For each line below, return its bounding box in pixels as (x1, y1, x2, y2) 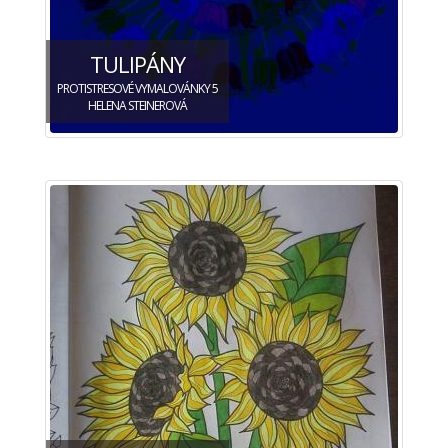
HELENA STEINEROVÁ (88, 96, 187, 114)
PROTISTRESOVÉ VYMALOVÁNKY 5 (57, 79, 218, 97)
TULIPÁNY (90, 48, 185, 79)
